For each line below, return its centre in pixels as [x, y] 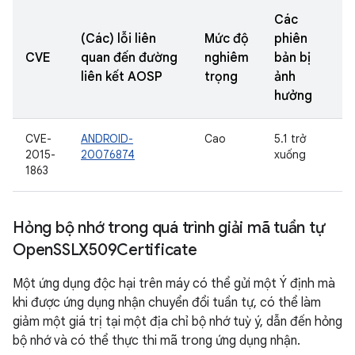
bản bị [292, 58]
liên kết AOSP [122, 77]
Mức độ [227, 39]
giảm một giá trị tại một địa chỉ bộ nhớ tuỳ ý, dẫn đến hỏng [177, 322]
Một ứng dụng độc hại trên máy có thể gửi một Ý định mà [174, 284]
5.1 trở [290, 139]
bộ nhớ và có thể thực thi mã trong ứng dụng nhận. [157, 341]
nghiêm [227, 58]
